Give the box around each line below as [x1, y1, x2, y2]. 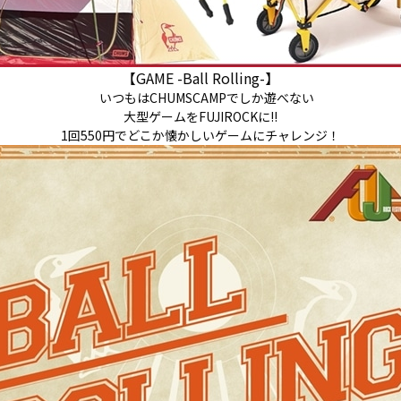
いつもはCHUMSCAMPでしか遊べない [87, 89, 314, 107]
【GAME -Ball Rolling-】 [122, 67, 279, 89]
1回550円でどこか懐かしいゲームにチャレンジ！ [61, 126, 340, 144]
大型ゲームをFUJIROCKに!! [124, 107, 277, 125]
